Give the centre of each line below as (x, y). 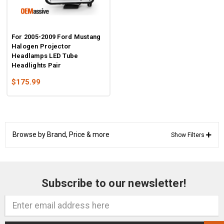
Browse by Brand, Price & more (61, 135)
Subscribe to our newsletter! (114, 183)
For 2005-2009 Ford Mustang (56, 37)
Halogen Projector (41, 46)
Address (18, 211)
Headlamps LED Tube (45, 56)
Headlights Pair (36, 65)
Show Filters (188, 135)
